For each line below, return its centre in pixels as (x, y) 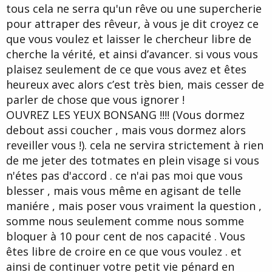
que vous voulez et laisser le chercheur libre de (129, 39)
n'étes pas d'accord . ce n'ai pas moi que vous (124, 176)
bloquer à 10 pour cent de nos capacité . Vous (126, 236)
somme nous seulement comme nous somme (125, 221)
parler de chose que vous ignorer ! (95, 100)
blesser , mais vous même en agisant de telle (124, 191)
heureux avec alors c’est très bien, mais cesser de (135, 85)
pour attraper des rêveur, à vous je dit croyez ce (132, 24)
